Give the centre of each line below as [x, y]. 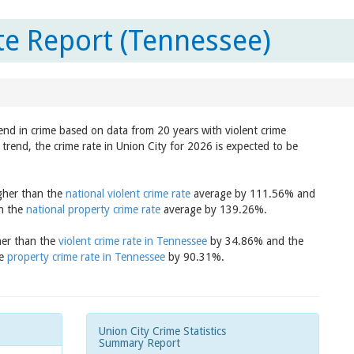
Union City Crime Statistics [162, 331]
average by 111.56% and [253, 194]
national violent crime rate [128, 194]
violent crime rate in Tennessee [133, 241]
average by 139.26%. [214, 209]
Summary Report [139, 343]
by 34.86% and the [255, 241]
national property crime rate [93, 209]
